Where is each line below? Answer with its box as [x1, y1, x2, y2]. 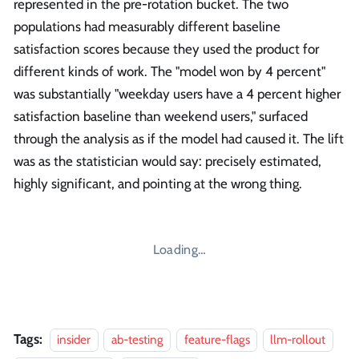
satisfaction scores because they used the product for [14, 41, 319, 58]
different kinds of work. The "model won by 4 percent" [14, 63, 325, 80]
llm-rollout [270, 332, 326, 348]
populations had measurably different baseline [14, 18, 280, 35]
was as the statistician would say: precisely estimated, [14, 153, 321, 170]
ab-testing [111, 332, 163, 348]
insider [57, 332, 91, 348]
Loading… [152, 241, 207, 258]
